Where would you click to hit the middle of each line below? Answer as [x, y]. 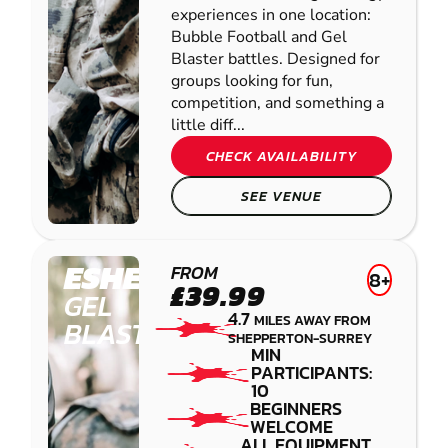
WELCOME [292, 427]
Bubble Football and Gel [259, 37]
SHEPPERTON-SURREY [299, 338]
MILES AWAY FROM [312, 320]
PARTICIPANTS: [311, 373]
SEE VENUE [281, 196]
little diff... [208, 125]
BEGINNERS [296, 409]
